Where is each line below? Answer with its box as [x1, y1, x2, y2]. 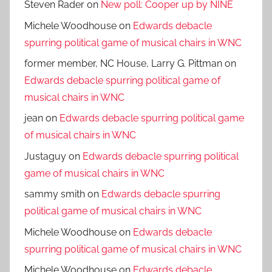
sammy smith [24, 188, 85, 200]
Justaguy [24, 150, 66, 162]
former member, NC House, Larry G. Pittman [24, 58, 222, 70]
